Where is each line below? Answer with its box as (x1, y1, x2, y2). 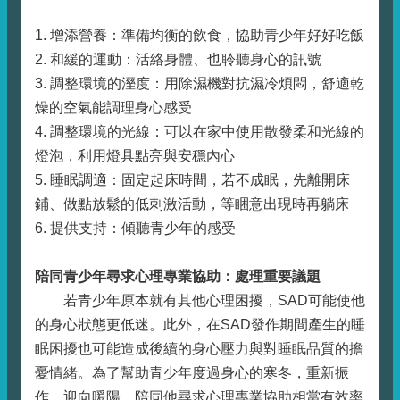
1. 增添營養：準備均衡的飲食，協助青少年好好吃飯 (35, 28, 364, 43)
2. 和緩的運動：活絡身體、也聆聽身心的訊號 (35, 52, 321, 67)
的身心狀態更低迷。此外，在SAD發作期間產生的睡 (35, 317, 365, 332)
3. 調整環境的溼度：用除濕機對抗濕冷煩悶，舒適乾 (35, 76, 364, 91)
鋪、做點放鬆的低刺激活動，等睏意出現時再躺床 (35, 196, 349, 212)
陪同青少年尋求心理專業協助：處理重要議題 (35, 269, 321, 284)
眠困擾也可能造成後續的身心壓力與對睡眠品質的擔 (35, 341, 363, 356)
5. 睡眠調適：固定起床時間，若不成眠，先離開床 (35, 172, 350, 187)
